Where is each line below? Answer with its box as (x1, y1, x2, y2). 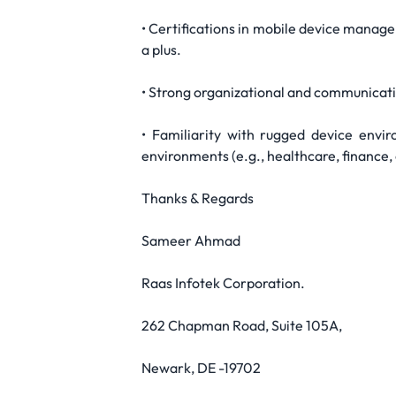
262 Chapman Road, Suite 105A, (141, 316, 342, 334)
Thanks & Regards (141, 189, 254, 207)
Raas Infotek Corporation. (141, 274, 305, 292)
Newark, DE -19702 (141, 359, 261, 377)
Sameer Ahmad (141, 232, 240, 249)
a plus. (141, 41, 181, 58)
